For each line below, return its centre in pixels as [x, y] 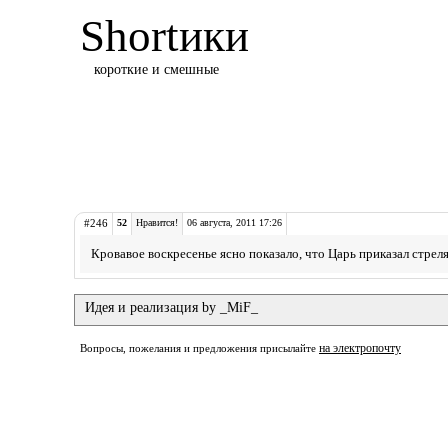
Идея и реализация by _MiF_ [171, 307]
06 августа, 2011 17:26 [234, 222]
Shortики [164, 36]
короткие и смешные [156, 69]
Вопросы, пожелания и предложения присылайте [199, 348]
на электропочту [360, 348]
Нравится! [157, 222]
